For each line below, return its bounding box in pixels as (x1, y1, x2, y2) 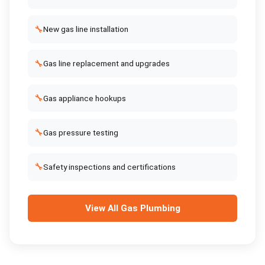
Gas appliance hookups (43, 93, 126, 103)
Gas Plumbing (120, 202, 180, 214)
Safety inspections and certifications (43, 161, 176, 172)
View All (85, 202, 121, 214)
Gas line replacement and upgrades (43, 59, 170, 69)
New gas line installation (43, 24, 128, 34)
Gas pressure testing (43, 127, 118, 137)
